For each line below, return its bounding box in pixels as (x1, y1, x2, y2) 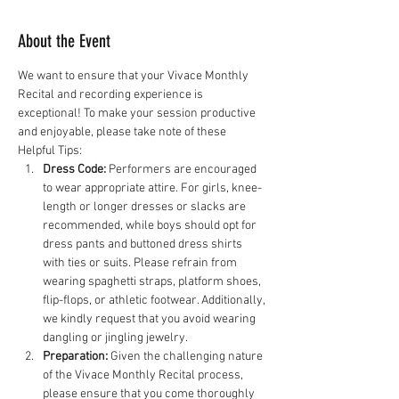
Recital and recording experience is (18, 87, 206, 102)
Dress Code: (43, 162, 106, 177)
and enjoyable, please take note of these (18, 125, 229, 140)
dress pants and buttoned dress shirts (43, 237, 245, 252)
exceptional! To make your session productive (18, 106, 258, 121)
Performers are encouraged (106, 162, 259, 177)
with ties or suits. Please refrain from (43, 256, 240, 271)
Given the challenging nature (108, 349, 265, 364)
